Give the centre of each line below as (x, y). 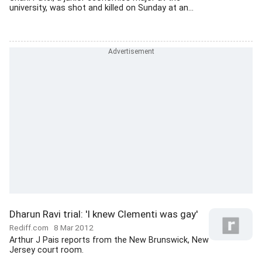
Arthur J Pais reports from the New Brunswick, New (109, 240)
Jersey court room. (46, 250)
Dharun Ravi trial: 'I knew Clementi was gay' (104, 214)
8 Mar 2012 (74, 227)
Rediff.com (32, 227)
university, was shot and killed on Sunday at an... (101, 8)
